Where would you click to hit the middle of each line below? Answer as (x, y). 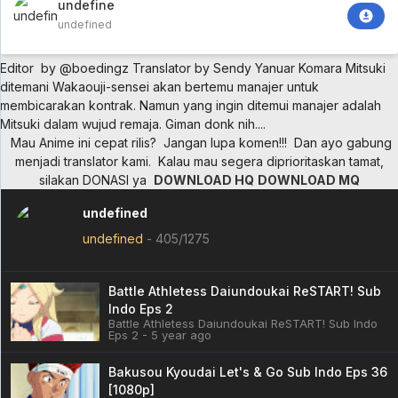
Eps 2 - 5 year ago (160, 334)
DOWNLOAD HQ (203, 179)
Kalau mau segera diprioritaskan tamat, (267, 161)
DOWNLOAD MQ (308, 179)
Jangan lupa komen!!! (221, 142)
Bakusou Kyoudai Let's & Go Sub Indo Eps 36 (248, 371)
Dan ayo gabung (339, 142)
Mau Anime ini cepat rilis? (81, 142)
